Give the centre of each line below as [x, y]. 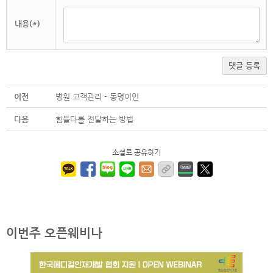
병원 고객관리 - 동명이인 [97, 97]
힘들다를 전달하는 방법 [94, 119]
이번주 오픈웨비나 [54, 232]
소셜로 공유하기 [136, 153]
